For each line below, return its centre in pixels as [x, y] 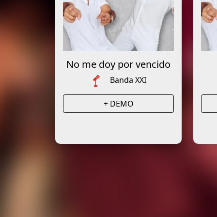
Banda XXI [128, 80]
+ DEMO [118, 103]
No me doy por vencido [118, 64]
